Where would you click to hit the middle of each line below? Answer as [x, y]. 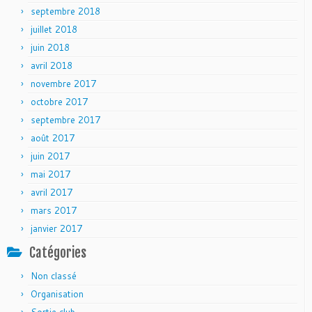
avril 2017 [52, 192]
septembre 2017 [65, 120]
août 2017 [53, 138]
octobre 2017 [59, 102]
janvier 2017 [56, 228]
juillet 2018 [54, 29]
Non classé [54, 276]
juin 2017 [50, 156]
